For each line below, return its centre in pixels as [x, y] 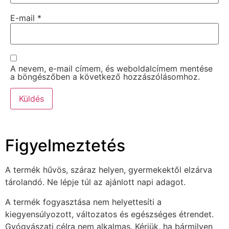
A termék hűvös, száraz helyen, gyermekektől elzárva [109, 170]
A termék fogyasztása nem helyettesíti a [83, 202]
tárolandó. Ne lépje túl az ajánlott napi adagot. [95, 182]
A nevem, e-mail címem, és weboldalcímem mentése [111, 68]
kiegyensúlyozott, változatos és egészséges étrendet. [109, 214]
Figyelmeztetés [65, 146]
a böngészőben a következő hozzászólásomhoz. [105, 76]
